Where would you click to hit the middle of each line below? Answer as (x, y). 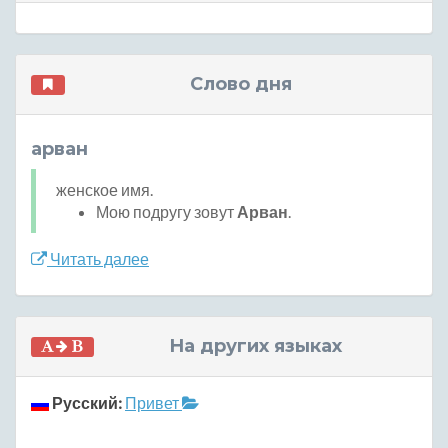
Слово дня (240, 84)
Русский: (87, 403)
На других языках (255, 346)
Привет (153, 403)
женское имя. (104, 190)
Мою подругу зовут (166, 212)
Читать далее (98, 259)
